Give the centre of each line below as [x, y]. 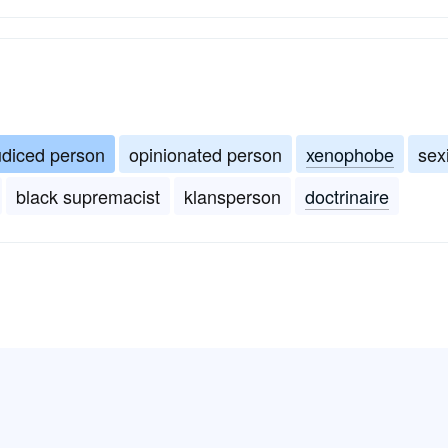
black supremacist [88, 196]
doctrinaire [347, 196]
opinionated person [205, 154]
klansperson [232, 196]
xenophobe [350, 154]
